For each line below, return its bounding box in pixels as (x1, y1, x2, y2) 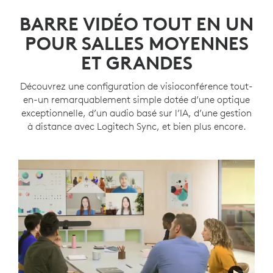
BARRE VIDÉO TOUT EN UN (19, 13, 253, 36)
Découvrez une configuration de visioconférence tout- (20, 80, 253, 93)
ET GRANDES (80, 52, 193, 75)
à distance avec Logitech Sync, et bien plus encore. (27, 120, 246, 133)
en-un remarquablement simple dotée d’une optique (23, 93, 250, 106)
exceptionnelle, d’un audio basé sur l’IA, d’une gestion (21, 107, 252, 119)
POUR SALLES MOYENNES (24, 32, 249, 55)
